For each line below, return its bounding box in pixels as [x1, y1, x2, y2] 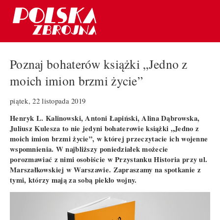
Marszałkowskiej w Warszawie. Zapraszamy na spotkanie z [10, 164, 201, 175]
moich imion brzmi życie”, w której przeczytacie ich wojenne [10, 133, 208, 144]
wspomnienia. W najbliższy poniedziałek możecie [10, 143, 168, 154]
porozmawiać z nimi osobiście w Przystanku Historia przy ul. [10, 154, 208, 165]
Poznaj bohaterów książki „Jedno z [10, 55, 188, 73]
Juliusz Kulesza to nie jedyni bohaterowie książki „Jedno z [10, 123, 199, 134]
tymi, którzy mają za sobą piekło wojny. [10, 174, 139, 185]
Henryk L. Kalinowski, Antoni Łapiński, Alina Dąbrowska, [10, 112, 200, 123]
